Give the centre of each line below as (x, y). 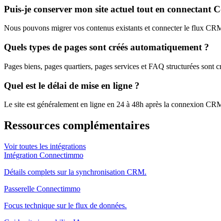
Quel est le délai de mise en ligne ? (72, 85)
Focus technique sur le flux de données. (65, 206)
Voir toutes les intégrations (45, 147)
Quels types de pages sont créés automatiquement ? (107, 47)
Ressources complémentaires (77, 126)
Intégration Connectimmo (44, 155)
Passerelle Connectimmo (42, 189)
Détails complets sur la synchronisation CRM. (75, 172)
